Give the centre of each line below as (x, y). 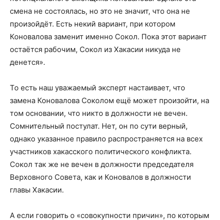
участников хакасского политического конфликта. (101, 151)
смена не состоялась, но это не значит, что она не (100, 11)
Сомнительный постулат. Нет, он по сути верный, (99, 126)
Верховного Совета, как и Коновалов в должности (100, 177)
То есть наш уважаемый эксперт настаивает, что (97, 87)
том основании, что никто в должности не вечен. (99, 113)
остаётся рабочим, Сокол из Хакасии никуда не (95, 49)
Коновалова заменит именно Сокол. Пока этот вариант (108, 36)
